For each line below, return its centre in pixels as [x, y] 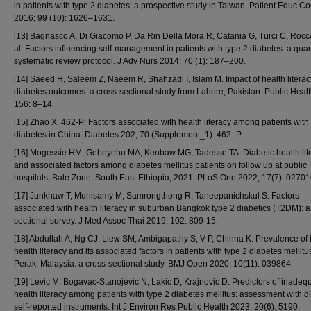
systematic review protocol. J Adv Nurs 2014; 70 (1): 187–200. [130, 61]
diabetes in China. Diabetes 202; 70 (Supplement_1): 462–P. [128, 135]
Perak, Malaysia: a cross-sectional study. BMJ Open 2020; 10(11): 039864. [153, 264]
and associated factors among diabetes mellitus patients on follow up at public [160, 165]
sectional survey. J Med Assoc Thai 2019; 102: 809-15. [116, 221]
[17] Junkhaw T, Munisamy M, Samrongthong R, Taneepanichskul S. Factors [157, 196]
